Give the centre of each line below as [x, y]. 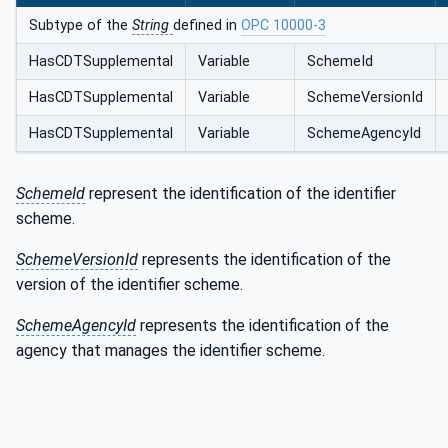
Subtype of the [80, 26]
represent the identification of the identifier [240, 194]
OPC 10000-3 [283, 26]
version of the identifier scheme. [129, 285]
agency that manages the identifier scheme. [170, 351]
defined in [207, 26]
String [152, 26]
